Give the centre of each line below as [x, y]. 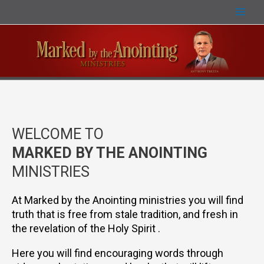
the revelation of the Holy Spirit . [86, 228]
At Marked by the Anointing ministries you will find [128, 200]
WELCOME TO [58, 134]
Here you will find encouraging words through [118, 253]
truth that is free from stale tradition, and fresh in [125, 214]
